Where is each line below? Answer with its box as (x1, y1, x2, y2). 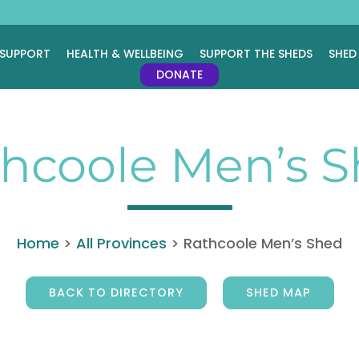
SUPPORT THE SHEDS (199, 46, 313, 62)
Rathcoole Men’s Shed (184, 233, 342, 254)
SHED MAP (245, 284, 311, 301)
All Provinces (76, 233, 167, 254)
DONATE (156, 67, 203, 83)
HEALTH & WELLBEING (66, 46, 184, 62)
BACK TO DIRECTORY (48, 284, 184, 301)
